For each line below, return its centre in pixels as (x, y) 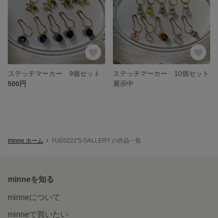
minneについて (34, 197)
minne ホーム (26, 140)
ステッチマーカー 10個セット (161, 73)
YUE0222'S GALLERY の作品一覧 (96, 140)
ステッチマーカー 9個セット (54, 73)
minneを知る (31, 179)
